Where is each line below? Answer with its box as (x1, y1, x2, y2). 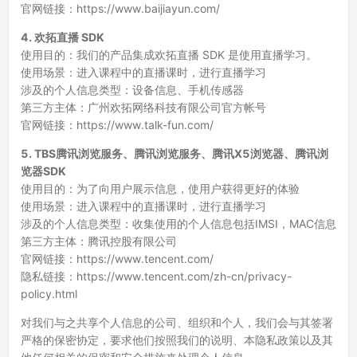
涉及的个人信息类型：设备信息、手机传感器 (21, 83, 244, 96)
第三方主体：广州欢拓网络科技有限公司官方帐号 (21, 100, 266, 114)
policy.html (21, 287, 77, 300)
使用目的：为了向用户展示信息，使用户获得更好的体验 (21, 182, 300, 195)
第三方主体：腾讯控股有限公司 (21, 234, 177, 248)
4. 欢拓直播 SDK (21, 30, 104, 44)
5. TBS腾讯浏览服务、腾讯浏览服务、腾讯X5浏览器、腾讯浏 (21, 147, 328, 160)
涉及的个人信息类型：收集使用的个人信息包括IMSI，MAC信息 (21, 217, 336, 230)
